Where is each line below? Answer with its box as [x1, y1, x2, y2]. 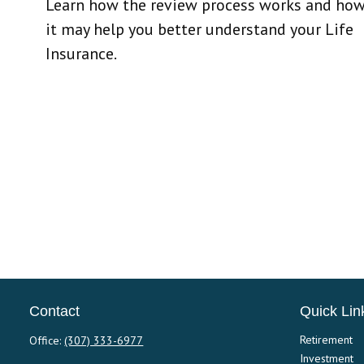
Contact [29, 303, 80, 319]
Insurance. [45, 43, 118, 65]
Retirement [300, 332, 353, 347]
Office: [29, 333, 65, 348]
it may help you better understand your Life [45, 19, 354, 41]
